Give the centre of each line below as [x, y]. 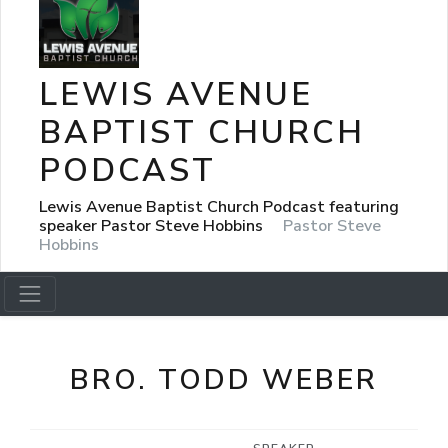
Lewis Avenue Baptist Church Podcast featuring [219, 206]
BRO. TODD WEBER [224, 380]
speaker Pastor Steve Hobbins [153, 225]
